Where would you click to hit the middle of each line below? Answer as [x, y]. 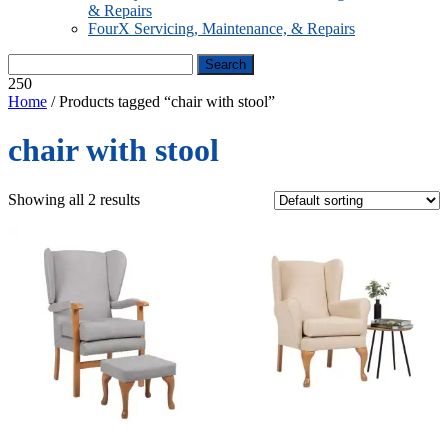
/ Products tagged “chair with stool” [161, 101]
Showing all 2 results [74, 199]
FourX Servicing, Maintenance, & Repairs [221, 28]
